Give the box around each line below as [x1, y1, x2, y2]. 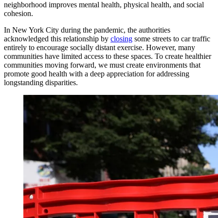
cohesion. [4, 9, 33, 18]
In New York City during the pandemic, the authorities [4, 25, 170, 34]
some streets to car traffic [132, 34, 210, 43]
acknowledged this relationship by [4, 34, 110, 43]
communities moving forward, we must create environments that [4, 60, 200, 69]
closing [110, 34, 132, 43]
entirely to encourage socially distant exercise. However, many [4, 43, 195, 52]
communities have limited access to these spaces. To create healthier [4, 52, 211, 60]
